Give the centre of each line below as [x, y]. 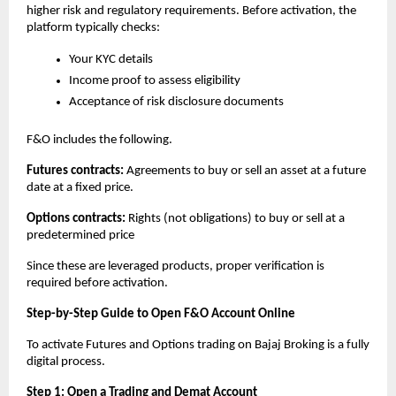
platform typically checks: [93, 27]
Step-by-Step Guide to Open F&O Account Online [161, 314]
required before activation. [97, 283]
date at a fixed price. [81, 187]
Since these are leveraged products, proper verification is [175, 266]
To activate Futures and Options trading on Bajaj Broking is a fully [198, 345]
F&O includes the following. [99, 140]
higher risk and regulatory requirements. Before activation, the [191, 11]
